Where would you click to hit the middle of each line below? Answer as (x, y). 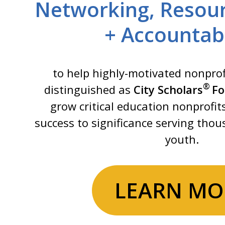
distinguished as (89, 89)
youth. (182, 139)
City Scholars (168, 89)
